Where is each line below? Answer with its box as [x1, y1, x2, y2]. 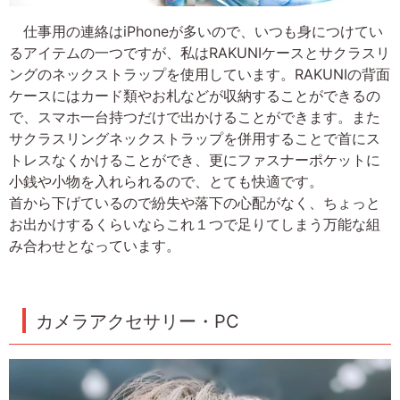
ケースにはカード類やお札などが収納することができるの [9, 87, 380, 105]
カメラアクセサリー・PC [36, 311, 239, 333]
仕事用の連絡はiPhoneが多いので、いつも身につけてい [9, 22, 383, 41]
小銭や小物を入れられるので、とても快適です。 [9, 172, 323, 191]
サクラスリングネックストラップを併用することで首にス [9, 129, 380, 148]
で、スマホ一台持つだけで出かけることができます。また [9, 108, 380, 127]
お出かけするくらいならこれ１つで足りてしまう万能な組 [9, 215, 380, 234]
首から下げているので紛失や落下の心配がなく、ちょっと [9, 194, 380, 212]
